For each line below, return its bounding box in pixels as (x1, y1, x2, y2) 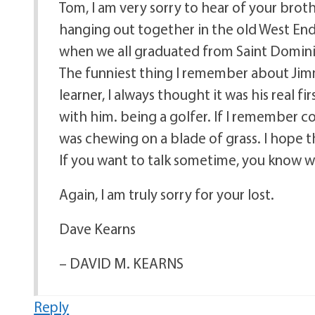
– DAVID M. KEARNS (59, 254, 184, 272)
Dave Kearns (59, 219, 136, 238)
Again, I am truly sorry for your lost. (59, 185, 275, 203)
